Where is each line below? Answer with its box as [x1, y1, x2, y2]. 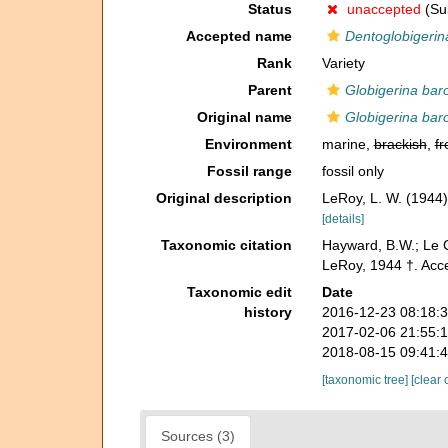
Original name [196, 109, 292, 125]
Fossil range [206, 163, 292, 179]
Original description [155, 190, 292, 206]
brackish [373, 136, 427, 152]
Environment [204, 136, 292, 152]
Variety [321, 55, 365, 71]
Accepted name [185, 28, 292, 44]
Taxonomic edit [186, 284, 292, 300]
